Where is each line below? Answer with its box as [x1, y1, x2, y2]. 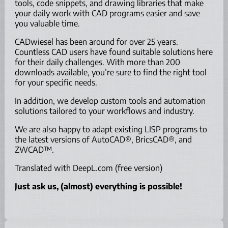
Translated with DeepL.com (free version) [14, 162, 162, 173]
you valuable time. [14, 18, 80, 28]
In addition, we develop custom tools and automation [14, 95, 206, 106]
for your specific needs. [14, 77, 97, 88]
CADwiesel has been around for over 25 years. [14, 36, 178, 47]
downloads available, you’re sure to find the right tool [14, 67, 207, 77]
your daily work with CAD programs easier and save [14, 8, 200, 18]
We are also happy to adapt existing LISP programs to [14, 124, 207, 134]
